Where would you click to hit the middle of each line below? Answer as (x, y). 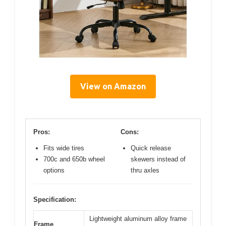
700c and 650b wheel (74, 159)
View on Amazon (113, 87)
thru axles (145, 171)
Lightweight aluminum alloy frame (138, 219)
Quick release (151, 148)
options (54, 171)
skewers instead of (158, 159)
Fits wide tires (64, 148)
